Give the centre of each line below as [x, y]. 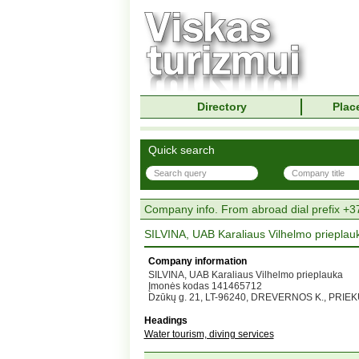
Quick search [181, 150]
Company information [197, 261]
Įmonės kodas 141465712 [205, 286]
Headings [165, 321]
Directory [222, 107]
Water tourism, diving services [209, 334]
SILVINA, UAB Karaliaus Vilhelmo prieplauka [245, 275]
